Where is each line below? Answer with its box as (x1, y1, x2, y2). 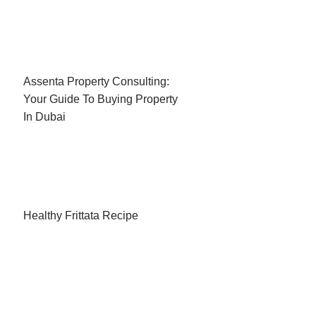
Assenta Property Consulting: (23, 75, 169, 87)
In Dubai (23, 110, 66, 123)
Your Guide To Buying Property (23, 92, 178, 105)
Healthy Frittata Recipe (23, 209, 138, 222)
